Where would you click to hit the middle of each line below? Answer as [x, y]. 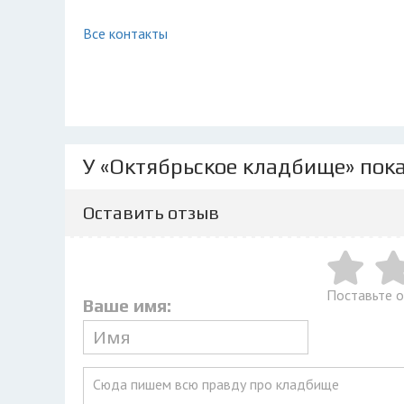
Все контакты [125, 33]
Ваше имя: [127, 305]
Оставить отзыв [151, 212]
